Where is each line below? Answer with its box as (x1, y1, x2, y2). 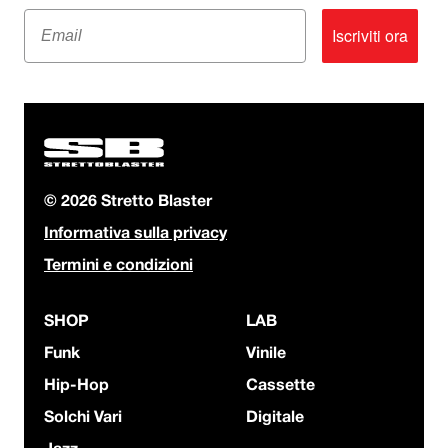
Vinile (246, 347, 286, 362)
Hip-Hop (44, 379, 109, 394)
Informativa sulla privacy (44, 227, 227, 242)
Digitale (246, 411, 304, 426)
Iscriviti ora (332, 23, 408, 47)
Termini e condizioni (44, 259, 193, 274)
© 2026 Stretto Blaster (44, 195, 212, 210)
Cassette (246, 379, 315, 394)
